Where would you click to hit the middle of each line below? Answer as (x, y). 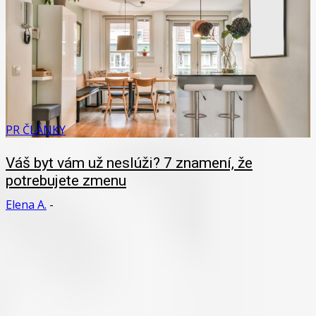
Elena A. (26, 205)
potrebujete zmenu (66, 180)
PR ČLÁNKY (36, 130)
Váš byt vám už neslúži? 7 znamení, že (129, 163)
